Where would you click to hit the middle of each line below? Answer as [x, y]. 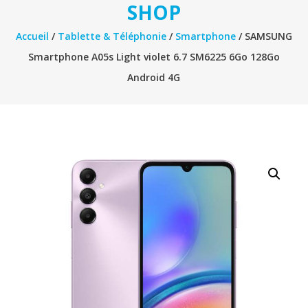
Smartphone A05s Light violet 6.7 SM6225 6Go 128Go [154, 56]
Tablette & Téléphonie [112, 36]
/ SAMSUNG [264, 36]
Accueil [32, 36]
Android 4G [154, 77]
